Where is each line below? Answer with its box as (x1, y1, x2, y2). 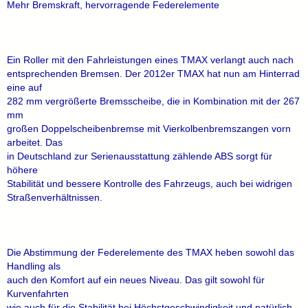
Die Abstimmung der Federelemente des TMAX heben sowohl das (7, 247, 294, 258)
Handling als (7, 261, 60, 272)
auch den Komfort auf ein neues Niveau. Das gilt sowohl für (7, 274, 265, 285)
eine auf (7, 82, 42, 93)
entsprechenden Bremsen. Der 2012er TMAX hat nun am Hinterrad (7, 68, 300, 79)
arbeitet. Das (7, 137, 63, 148)
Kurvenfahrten (7, 288, 69, 299)
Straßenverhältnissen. (7, 192, 102, 203)
